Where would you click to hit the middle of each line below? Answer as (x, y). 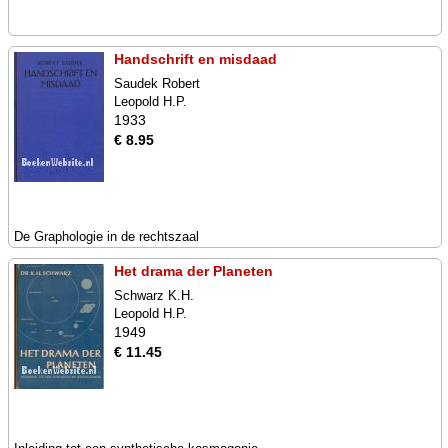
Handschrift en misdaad (195, 59)
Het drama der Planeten (193, 271)
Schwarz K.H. (154, 295)
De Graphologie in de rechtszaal (106, 236)
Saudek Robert (157, 83)
